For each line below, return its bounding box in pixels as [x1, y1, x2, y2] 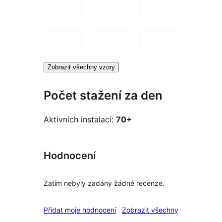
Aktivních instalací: [44, 114, 116, 125]
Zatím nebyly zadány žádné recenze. [44, 179, 165, 188]
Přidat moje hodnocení [44, 206, 116, 215]
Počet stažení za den [44, 88, 163, 103]
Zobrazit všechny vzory [48, 63, 115, 71]
